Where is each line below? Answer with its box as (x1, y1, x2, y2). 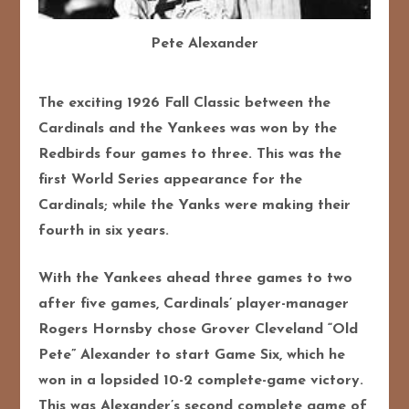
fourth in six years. (38, 223, 170, 238)
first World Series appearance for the (38, 172, 303, 187)
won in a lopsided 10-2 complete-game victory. (38, 372, 364, 388)
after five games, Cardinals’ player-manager (38, 296, 350, 311)
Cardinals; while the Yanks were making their (38, 197, 351, 213)
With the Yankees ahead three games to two (38, 270, 353, 286)
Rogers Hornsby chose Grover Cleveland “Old (38, 321, 359, 337)
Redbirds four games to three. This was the (38, 146, 342, 162)
